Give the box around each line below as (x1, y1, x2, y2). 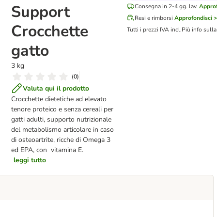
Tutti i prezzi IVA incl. (127, 26, 182, 33)
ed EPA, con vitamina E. (11, 145, 83, 155)
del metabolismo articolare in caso (11, 125, 114, 134)
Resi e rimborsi (135, 14, 173, 22)
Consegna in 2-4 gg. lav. (135, 2, 198, 10)
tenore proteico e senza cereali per (11, 105, 113, 114)
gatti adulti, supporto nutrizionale (11, 115, 111, 124)
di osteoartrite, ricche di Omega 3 (11, 135, 110, 144)
